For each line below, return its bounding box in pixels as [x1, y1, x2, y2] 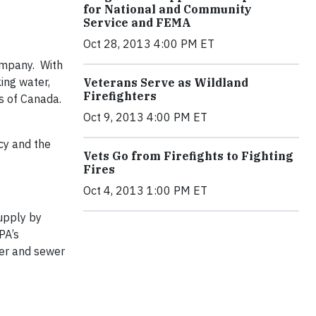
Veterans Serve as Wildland [83, 75, 248, 90]
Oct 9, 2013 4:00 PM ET [83, 110, 207, 124]
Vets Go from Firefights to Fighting [83, 149, 293, 163]
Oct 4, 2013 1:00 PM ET [83, 183, 207, 197]
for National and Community [83, 2, 252, 16]
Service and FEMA [83, 16, 191, 30]
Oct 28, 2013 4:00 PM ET [83, 37, 214, 51]
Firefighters [83, 89, 157, 103]
